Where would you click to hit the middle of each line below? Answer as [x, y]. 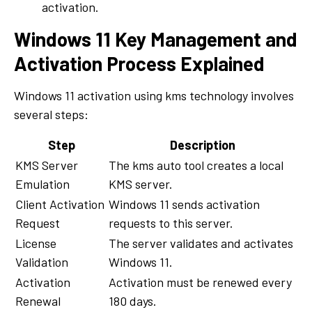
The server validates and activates [201, 243]
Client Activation [60, 204]
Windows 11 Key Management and [156, 39]
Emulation [42, 184]
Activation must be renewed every [200, 282]
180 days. [133, 301]
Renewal [38, 301]
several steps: [51, 114]
